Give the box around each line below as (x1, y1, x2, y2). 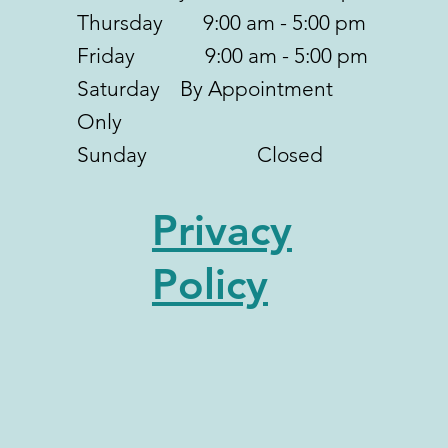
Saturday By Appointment (76, 75, 333, 101)
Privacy (151, 204, 292, 257)
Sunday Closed (76, 141, 323, 167)
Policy (151, 258, 268, 311)
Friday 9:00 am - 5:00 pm (76, 42, 368, 68)
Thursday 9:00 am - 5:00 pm (76, 9, 366, 35)
